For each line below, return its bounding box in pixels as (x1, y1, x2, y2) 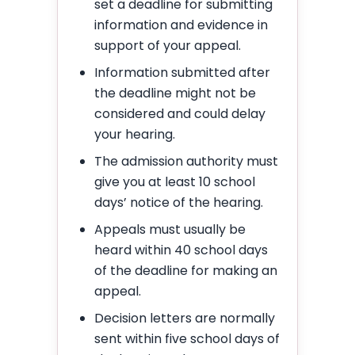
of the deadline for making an (94, 261, 277, 280)
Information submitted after (94, 63, 270, 82)
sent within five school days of (94, 329, 280, 348)
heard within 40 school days (94, 240, 268, 259)
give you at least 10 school (94, 172, 255, 191)
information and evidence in (94, 15, 268, 34)
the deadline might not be (94, 83, 256, 102)
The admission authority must (94, 151, 278, 170)
